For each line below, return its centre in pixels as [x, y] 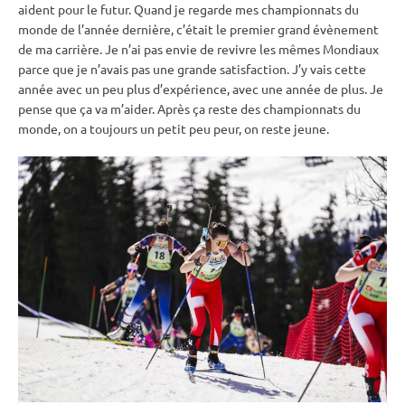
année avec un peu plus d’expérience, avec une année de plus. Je [201, 88]
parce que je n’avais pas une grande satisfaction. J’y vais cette [192, 68]
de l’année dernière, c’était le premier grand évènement [218, 28]
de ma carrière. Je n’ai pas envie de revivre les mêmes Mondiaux [198, 48]
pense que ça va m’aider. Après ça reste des [141, 108]
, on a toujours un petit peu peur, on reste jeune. [193, 128]
